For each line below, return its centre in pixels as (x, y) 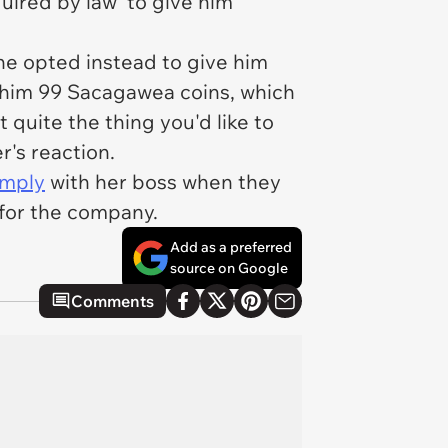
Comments (112, 301)
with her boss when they (163, 181)
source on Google (229, 268)
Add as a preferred (231, 247)
